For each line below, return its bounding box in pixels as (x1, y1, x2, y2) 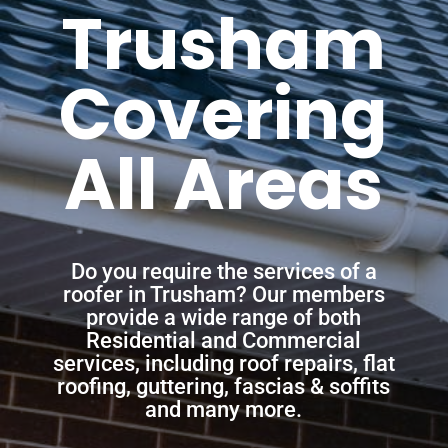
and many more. (145, 397, 303, 423)
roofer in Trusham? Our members (62, 282, 385, 308)
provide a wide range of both (86, 305, 362, 331)
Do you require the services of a (70, 259, 377, 285)
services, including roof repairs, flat (52, 351, 395, 377)
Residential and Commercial (86, 328, 362, 354)
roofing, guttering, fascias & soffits (57, 374, 391, 400)
